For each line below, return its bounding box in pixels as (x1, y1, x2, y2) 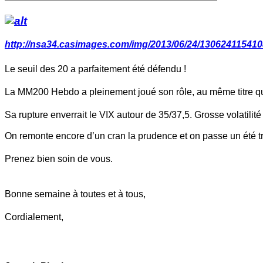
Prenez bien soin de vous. (5, 154, 113, 164)
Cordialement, (5, 212, 63, 222)
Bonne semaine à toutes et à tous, (5, 189, 146, 200)
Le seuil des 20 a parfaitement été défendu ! (5, 64, 186, 75)
